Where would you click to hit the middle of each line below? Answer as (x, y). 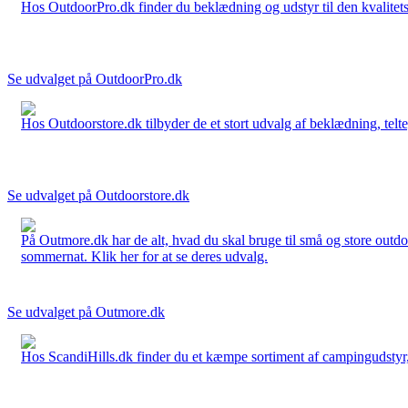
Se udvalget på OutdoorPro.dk (95, 78)
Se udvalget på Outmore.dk (86, 311)
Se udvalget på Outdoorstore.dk (98, 195)
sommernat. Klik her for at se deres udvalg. (144, 256)
